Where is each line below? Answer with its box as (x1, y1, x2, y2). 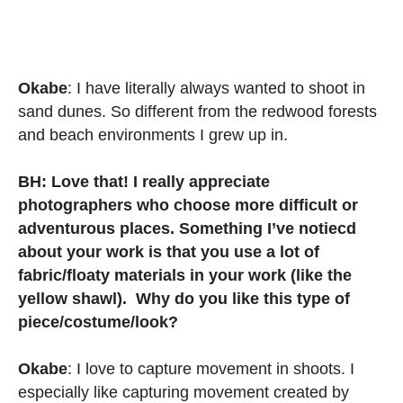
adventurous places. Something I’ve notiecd (18, 219, 356, 238)
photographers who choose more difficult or (18, 196, 358, 215)
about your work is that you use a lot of (18, 243, 319, 262)
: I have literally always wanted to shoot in (67, 79, 365, 98)
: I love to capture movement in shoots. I (67, 360, 354, 379)
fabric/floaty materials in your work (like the (18, 266, 352, 285)
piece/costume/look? (18, 313, 178, 332)
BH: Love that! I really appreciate (18, 173, 270, 192)
